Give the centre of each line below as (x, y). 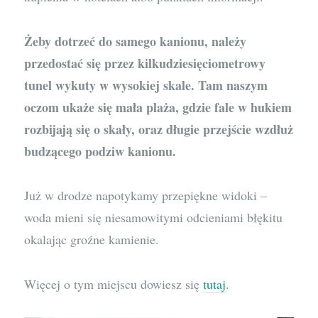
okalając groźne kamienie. (92, 240)
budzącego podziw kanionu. (100, 151)
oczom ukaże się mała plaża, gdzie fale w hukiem (158, 107)
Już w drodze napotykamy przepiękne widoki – (146, 196)
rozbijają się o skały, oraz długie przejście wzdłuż (159, 129)
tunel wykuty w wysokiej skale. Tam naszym (146, 85)
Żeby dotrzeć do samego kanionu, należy (136, 41)
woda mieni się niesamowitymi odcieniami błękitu (154, 218)
